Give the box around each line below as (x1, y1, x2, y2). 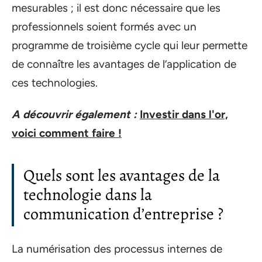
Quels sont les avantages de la (23, 164, 220, 187)
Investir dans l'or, (140, 108, 228, 121)
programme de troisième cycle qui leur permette (12, 38, 247, 52)
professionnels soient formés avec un (12, 19, 196, 33)
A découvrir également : (12, 108, 137, 121)
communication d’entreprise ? (23, 203, 223, 225)
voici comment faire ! (12, 126, 122, 140)
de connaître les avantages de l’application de (12, 57, 236, 71)
